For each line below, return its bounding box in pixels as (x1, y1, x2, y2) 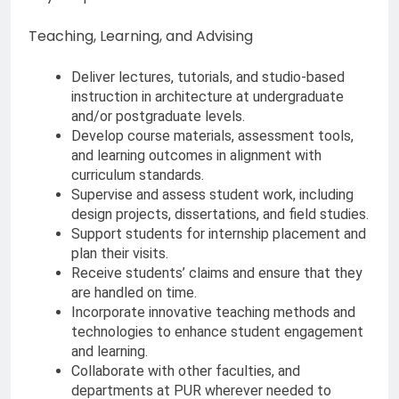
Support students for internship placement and (71, 225, 366, 243)
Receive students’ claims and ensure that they (71, 265, 362, 282)
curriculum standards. (71, 167, 204, 184)
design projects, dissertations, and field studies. (71, 206, 369, 224)
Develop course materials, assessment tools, (71, 127, 354, 145)
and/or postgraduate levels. (71, 108, 245, 126)
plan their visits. (71, 245, 168, 263)
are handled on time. (71, 284, 197, 302)
